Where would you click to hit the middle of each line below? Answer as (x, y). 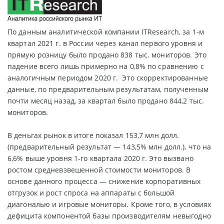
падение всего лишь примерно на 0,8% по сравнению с (106, 66)
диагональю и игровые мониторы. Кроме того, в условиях (109, 204)
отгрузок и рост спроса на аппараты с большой (91, 193)
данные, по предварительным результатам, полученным (108, 89)
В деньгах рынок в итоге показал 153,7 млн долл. (93, 135)
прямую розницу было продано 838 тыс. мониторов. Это (107, 55)
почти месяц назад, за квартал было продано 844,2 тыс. (106, 101)
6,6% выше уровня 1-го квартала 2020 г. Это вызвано (100, 158)
